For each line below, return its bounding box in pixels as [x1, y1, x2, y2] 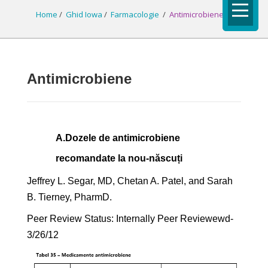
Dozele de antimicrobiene [65, 132, 180, 143]
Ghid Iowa [65, 8, 102, 20]
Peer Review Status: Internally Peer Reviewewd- [27, 213, 233, 224]
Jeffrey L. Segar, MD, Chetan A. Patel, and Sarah [27, 175, 233, 186]
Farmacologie [110, 8, 161, 20]
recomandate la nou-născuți [56, 153, 182, 163]
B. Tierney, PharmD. [27, 191, 112, 202]
